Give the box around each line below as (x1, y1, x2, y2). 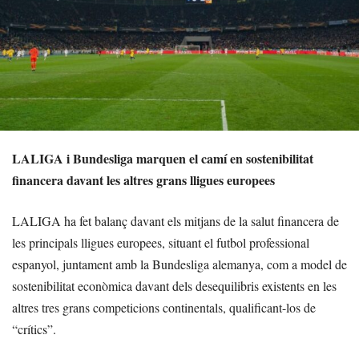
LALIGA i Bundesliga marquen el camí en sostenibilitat (12, 148, 313, 167)
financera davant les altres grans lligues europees (12, 170, 275, 189)
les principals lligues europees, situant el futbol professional (12, 233, 309, 251)
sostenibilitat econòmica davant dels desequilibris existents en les (12, 276, 337, 294)
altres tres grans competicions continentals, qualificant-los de (12, 298, 316, 316)
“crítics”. (12, 320, 56, 337)
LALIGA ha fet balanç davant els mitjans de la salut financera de (12, 212, 339, 229)
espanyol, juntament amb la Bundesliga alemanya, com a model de (12, 255, 347, 272)
